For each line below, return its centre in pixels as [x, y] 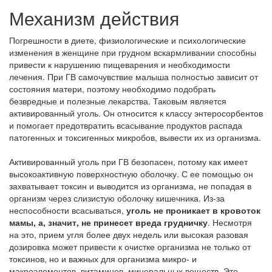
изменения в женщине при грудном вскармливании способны [133, 52]
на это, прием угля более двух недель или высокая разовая [129, 234]
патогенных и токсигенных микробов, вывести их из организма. [135, 137]
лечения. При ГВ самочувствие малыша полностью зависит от [134, 76]
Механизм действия [94, 18]
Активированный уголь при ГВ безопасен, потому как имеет [128, 161]
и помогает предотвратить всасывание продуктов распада [126, 125]
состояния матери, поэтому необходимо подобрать [112, 89]
